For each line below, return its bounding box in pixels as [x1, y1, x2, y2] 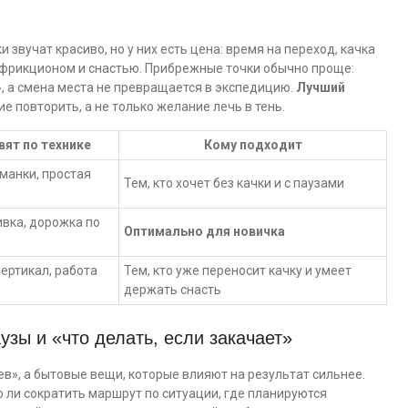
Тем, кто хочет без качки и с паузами [124, 176, 344, 190]
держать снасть [124, 282, 221, 297]
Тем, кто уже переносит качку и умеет [124, 263, 352, 278]
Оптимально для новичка [124, 224, 285, 239]
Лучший [296, 80, 345, 95]
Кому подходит [203, 138, 302, 152]
